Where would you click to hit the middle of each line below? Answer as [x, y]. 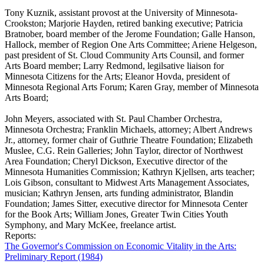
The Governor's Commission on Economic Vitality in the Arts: [121, 246]
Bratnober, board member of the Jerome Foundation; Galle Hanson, [130, 34]
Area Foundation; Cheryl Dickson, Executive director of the [116, 161]
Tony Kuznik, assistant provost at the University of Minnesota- [121, 12]
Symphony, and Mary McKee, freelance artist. [90, 225]
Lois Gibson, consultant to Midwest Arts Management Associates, [127, 182]
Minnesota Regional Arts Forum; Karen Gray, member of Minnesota [132, 87]
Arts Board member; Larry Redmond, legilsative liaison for [114, 65]
